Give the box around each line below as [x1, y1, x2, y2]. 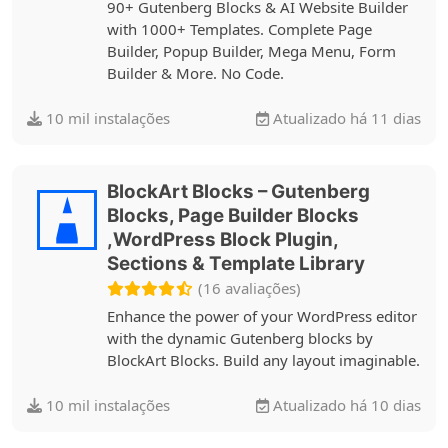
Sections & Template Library [107, 252, 365, 275]
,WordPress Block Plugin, [107, 228, 338, 251]
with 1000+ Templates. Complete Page [107, 18, 372, 39]
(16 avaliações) [198, 278, 301, 298]
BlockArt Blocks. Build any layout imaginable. [107, 349, 420, 370]
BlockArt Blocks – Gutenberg [107, 180, 370, 203]
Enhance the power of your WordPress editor [107, 305, 417, 326]
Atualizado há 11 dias [269, 108, 421, 128]
